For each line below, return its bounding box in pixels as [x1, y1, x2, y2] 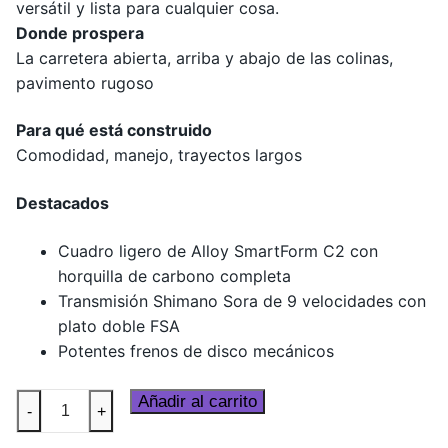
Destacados [16, 192, 109, 213]
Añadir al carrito [138, 392, 257, 412]
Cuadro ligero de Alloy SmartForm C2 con [57, 240, 378, 261]
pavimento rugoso [16, 72, 154, 93]
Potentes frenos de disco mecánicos [57, 340, 334, 361]
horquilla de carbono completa [57, 265, 291, 286]
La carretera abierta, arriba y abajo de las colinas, [16, 47, 393, 68]
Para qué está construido [16, 120, 212, 141]
